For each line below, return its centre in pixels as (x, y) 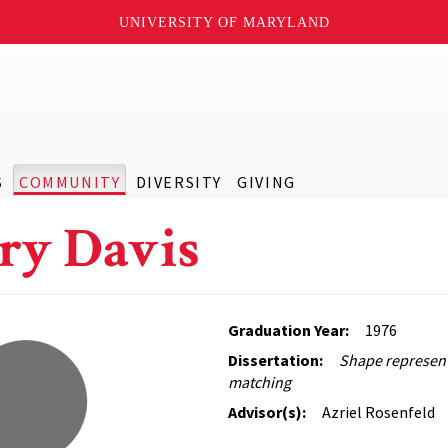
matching (259, 382)
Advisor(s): (267, 412)
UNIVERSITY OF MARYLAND (224, 22)
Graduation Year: (288, 330)
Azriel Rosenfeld (378, 412)
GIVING (266, 182)
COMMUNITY (69, 182)
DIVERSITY (178, 182)
